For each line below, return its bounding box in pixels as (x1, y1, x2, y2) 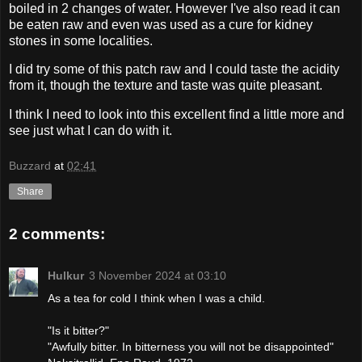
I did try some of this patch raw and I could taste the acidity (9, 62, 339, 77)
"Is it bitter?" (48, 324, 109, 338)
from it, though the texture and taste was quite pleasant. (9, 78, 322, 93)
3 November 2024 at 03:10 (89, 269, 226, 283)
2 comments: (9, 225, 105, 242)
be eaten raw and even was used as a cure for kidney (9, 17, 313, 32)
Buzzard (9, 158, 51, 172)
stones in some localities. (9, 33, 153, 48)
